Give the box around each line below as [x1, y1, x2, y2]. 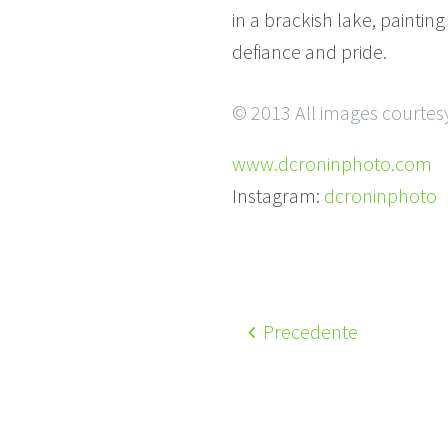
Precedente [259, 318, 358, 344]
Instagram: [232, 182, 324, 208]
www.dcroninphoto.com [232, 150, 432, 176]
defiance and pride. [232, 38, 387, 64]
